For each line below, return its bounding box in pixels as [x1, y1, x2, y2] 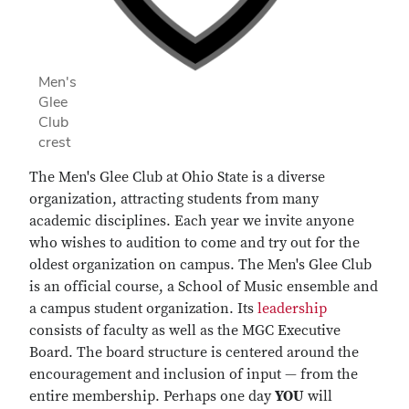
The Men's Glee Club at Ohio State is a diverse [29, 168, 325, 186]
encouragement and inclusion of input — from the [29, 365, 358, 383]
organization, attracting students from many [29, 190, 319, 208]
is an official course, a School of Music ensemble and [29, 278, 378, 296]
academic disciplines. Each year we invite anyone [29, 212, 354, 230]
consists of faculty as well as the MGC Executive [29, 321, 341, 340]
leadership [257, 299, 327, 318]
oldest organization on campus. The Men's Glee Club [29, 256, 372, 274]
